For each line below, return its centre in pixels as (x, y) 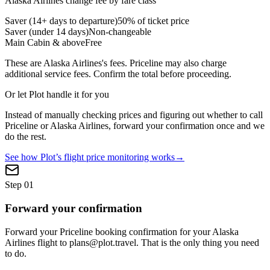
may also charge (195, 63)
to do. (16, 253)
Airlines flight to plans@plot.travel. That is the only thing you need (132, 242)
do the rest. (26, 137)
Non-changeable (120, 32)
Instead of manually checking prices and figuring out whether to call (134, 115)
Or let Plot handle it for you (57, 95)
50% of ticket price (153, 21)
